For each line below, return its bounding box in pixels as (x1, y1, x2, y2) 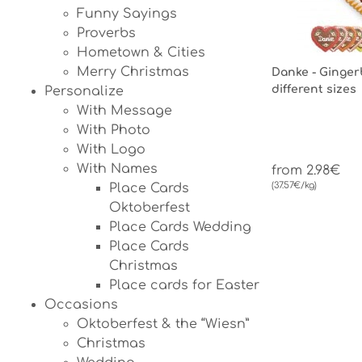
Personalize (44, 84, 124, 99)
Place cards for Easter (109, 278, 259, 293)
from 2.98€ (271, 163, 340, 178)
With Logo (77, 142, 145, 157)
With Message (77, 103, 172, 118)
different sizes (271, 83, 356, 95)
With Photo (77, 123, 150, 137)
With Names (77, 162, 158, 176)
